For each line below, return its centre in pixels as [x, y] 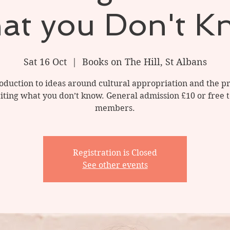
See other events [115, 165]
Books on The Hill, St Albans [144, 62]
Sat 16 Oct [45, 62]
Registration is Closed [115, 153]
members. [115, 108]
